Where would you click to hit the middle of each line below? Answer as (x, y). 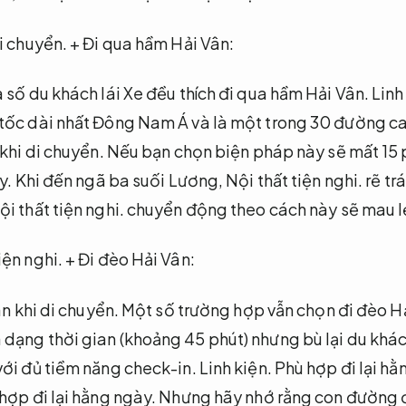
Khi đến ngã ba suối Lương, (119, 179)
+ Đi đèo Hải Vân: (128, 259)
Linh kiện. (235, 367)
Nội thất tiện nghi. (295, 179)
